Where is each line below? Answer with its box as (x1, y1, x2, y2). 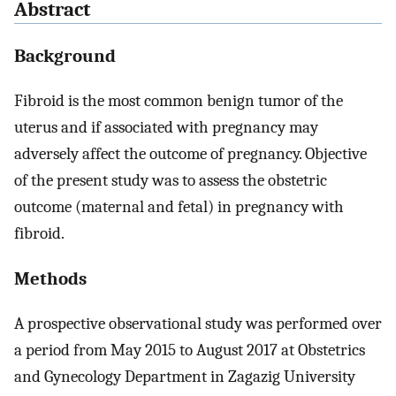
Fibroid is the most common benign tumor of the (14, 90, 343, 110)
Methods (14, 268, 87, 290)
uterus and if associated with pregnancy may (14, 117, 318, 137)
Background (14, 44, 116, 66)
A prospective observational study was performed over (14, 314, 382, 334)
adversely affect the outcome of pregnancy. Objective (14, 143, 367, 164)
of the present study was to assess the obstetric (14, 170, 327, 190)
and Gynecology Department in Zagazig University (14, 367, 355, 387)
